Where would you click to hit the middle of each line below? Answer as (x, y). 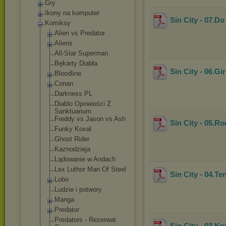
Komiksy (58, 23)
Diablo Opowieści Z (83, 104)
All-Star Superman (81, 53)
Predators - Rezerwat (85, 220)
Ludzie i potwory (78, 189)
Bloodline (68, 73)
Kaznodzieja (72, 149)
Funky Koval (73, 129)
